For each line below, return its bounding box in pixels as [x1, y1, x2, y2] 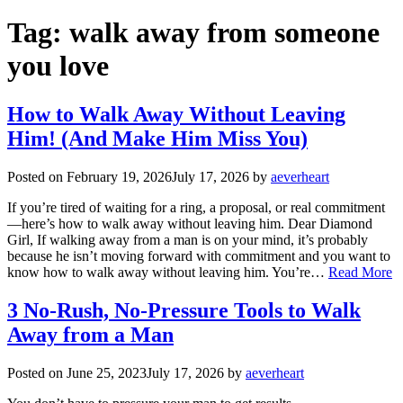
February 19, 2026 [67, 168, 172, 184]
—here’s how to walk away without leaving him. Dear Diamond [7, 215, 372, 231]
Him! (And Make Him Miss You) [7, 126, 308, 150]
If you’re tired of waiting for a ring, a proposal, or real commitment [7, 199, 385, 215]
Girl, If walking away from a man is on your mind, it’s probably [7, 231, 368, 247]
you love [7, 49, 109, 83]
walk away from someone [69, 16, 380, 49]
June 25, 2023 [67, 364, 147, 381]
